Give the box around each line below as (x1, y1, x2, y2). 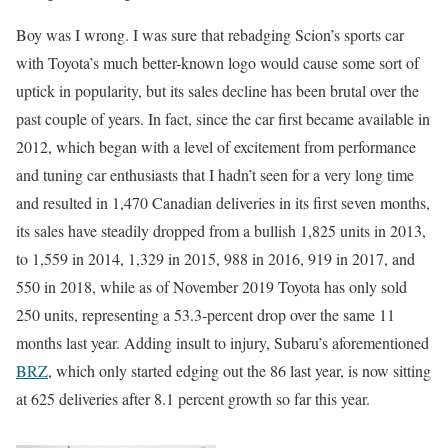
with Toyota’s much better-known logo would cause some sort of (16, 51, 419, 73)
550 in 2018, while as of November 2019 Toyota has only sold (16, 275, 407, 297)
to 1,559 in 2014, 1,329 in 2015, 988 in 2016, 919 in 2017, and (16, 247, 415, 269)
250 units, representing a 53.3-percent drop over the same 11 (16, 303, 395, 325)
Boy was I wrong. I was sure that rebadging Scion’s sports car (16, 23, 404, 45)
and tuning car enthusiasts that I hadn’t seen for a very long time (16, 163, 414, 185)
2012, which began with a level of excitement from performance (16, 135, 416, 157)
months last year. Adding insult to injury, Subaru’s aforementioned (16, 331, 429, 353)
